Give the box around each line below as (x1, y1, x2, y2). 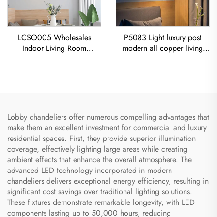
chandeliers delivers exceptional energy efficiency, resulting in (7, 175, 209, 186)
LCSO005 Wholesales (17, 31, 91, 43)
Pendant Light (32, 74, 77, 86)
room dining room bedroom (117, 53, 208, 64)
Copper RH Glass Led (19, 63, 90, 75)
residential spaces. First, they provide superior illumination (7, 132, 196, 144)
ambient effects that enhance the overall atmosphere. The (7, 154, 192, 165)
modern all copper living (123, 42, 203, 54)
